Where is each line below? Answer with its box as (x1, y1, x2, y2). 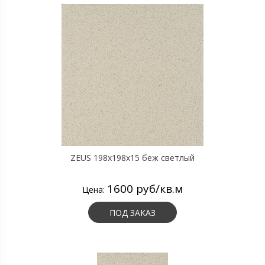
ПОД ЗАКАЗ (109, 207, 156, 218)
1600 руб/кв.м (106, 181, 183, 196)
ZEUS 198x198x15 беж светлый (70, 152, 195, 163)
